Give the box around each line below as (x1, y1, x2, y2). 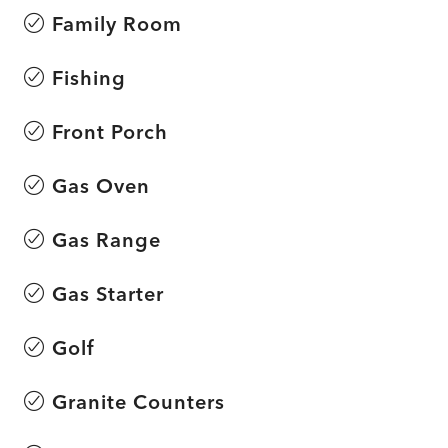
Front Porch (52, 118, 168, 144)
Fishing (52, 64, 126, 90)
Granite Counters (52, 388, 225, 414)
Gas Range (52, 226, 161, 252)
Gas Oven (52, 172, 150, 198)
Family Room (52, 10, 182, 36)
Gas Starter (52, 280, 164, 306)
